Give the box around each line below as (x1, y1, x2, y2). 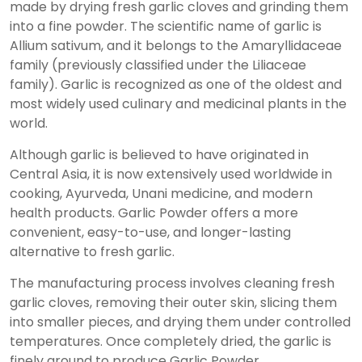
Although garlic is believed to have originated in (10, 145, 309, 164)
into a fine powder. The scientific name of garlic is (10, 17, 322, 36)
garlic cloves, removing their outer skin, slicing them (10, 293, 337, 312)
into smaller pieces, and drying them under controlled (10, 313, 351, 331)
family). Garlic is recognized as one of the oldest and (10, 75, 342, 94)
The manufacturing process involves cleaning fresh (10, 274, 335, 293)
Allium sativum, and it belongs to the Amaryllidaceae (10, 36, 342, 55)
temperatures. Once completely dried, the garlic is (10, 332, 331, 351)
